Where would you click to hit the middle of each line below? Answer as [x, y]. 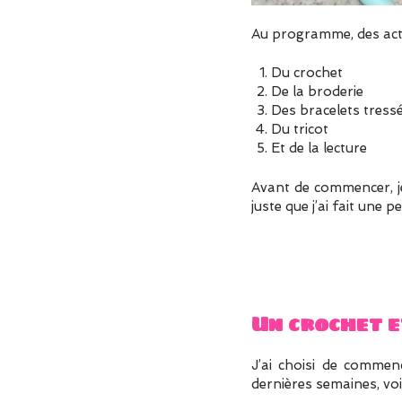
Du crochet [307, 73]
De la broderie [318, 92]
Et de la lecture [319, 149]
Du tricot [300, 130]
